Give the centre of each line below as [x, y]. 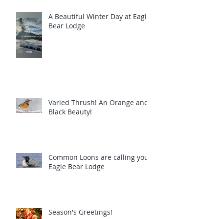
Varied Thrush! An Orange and [99, 103]
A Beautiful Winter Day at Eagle [99, 17]
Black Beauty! [70, 112]
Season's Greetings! [80, 212]
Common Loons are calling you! [99, 157]
